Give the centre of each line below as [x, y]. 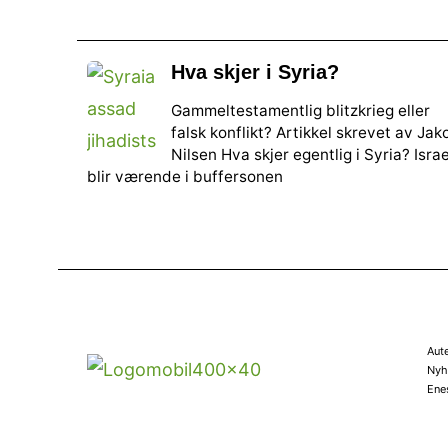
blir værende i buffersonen [185, 176]
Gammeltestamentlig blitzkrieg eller [300, 110]
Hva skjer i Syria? [255, 72]
